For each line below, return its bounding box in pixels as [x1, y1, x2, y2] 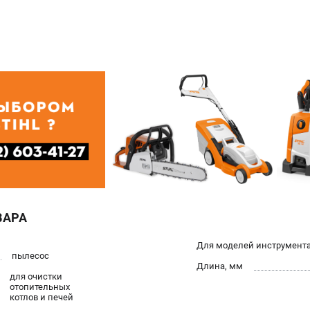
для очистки [10, 271, 62, 282]
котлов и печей [10, 291, 73, 302]
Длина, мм [197, 260, 243, 271]
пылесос [12, 250, 50, 261]
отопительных [10, 281, 70, 292]
